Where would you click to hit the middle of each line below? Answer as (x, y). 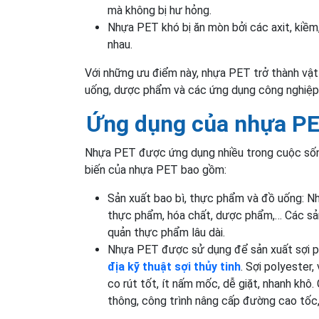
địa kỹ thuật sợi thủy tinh (174, 267)
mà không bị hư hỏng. (159, 11)
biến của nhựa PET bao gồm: (156, 170)
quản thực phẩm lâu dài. (166, 233)
